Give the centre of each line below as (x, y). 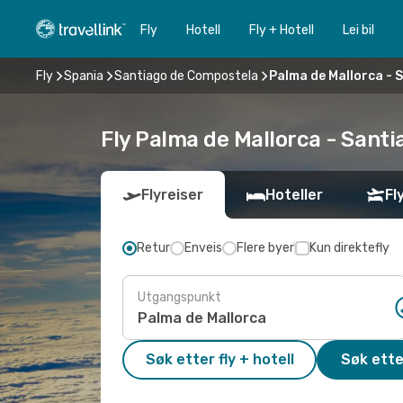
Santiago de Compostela (186, 76)
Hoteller (294, 195)
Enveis (203, 248)
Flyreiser (172, 195)
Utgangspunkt (179, 297)
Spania (84, 76)
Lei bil (358, 30)
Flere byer (265, 248)
